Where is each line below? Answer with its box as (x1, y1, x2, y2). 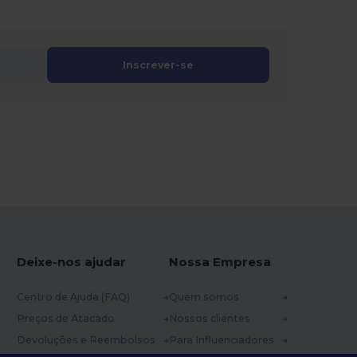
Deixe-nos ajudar (16, 254, 126, 270)
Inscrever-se (123, 59, 194, 72)
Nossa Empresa (168, 254, 271, 270)
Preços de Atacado (16, 312, 115, 325)
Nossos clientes (168, 312, 250, 325)
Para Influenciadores (168, 334, 274, 347)
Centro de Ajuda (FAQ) (16, 291, 130, 304)
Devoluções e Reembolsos (16, 334, 155, 347)
